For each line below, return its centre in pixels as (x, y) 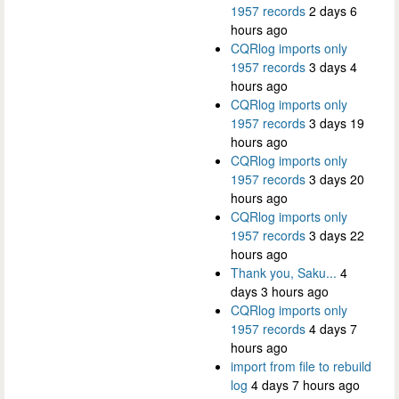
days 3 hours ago (280, 292)
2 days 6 (333, 11)
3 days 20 (337, 179)
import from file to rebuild (301, 366)
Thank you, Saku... (284, 273)
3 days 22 (337, 236)
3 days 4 (333, 67)
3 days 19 (337, 123)
